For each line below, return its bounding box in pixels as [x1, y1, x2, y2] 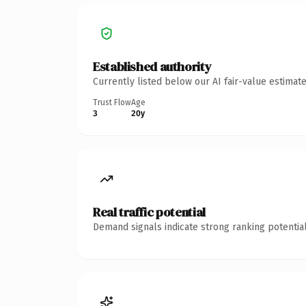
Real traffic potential [93, 203, 206, 221]
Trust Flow [93, 97, 131, 107]
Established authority [93, 57, 212, 75]
